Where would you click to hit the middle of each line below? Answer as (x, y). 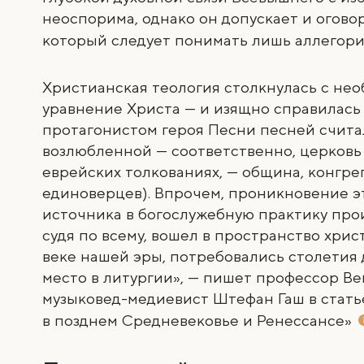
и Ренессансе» (300, 321)
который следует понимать (147, 41)
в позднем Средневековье (143, 321)
